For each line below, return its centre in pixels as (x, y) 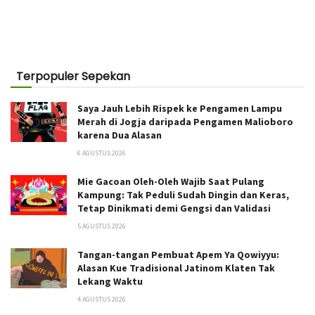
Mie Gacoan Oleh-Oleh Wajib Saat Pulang (171, 181)
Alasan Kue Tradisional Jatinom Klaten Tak (176, 268)
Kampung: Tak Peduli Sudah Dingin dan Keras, (183, 194)
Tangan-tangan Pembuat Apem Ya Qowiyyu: (178, 254)
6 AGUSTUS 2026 (102, 153)
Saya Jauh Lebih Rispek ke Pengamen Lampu (180, 108)
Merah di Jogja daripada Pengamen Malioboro (185, 121)
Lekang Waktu (110, 281)
